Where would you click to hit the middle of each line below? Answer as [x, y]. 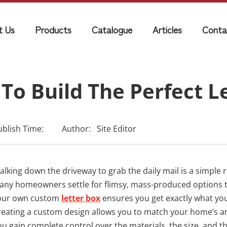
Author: [77, 129]
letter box [81, 198]
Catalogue [112, 29]
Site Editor [117, 129]
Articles [167, 29]
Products [53, 29]
